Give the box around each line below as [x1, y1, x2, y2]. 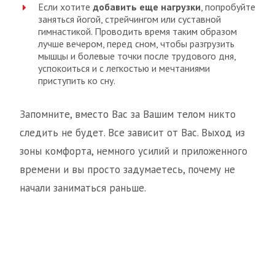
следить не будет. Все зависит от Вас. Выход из [20, 126, 245, 140]
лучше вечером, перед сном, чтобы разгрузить [38, 37, 234, 50]
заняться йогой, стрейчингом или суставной [38, 13, 221, 26]
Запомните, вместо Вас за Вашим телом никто [20, 107, 236, 122]
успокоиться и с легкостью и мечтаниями [38, 62, 210, 75]
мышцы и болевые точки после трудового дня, [38, 50, 236, 63]
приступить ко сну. [38, 74, 115, 87]
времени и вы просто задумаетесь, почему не [20, 163, 235, 177]
